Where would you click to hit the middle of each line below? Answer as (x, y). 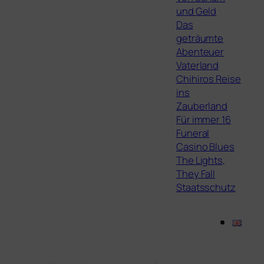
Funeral (193, 133)
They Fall (196, 173)
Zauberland (202, 105)
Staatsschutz (206, 187)
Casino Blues (205, 146)
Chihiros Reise (209, 78)
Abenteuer (200, 51)
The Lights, (201, 160)
